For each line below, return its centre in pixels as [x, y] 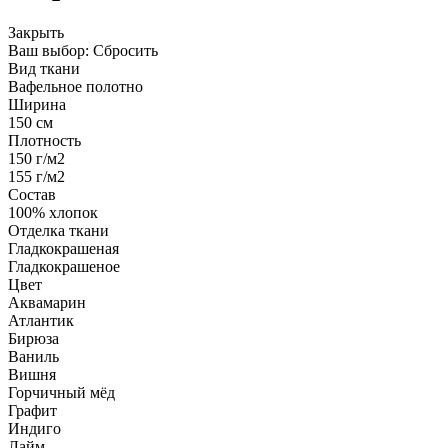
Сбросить [125, 50]
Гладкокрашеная [63, 248]
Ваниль [33, 356]
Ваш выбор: [48, 50]
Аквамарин [47, 302]
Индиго [34, 428]
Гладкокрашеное [64, 266]
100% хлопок [53, 212]
